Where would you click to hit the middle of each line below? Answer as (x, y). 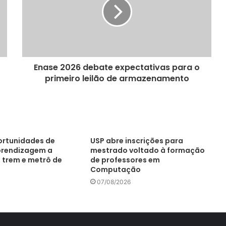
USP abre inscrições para (136, 141)
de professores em (125, 160)
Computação (115, 169)
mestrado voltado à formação (147, 150)
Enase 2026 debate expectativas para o (117, 67)
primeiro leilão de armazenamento (117, 78)
